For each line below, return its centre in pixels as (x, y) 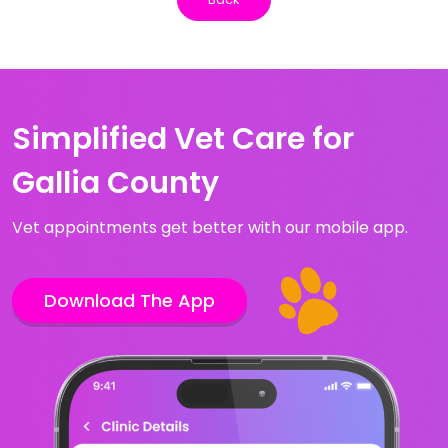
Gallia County (115, 183)
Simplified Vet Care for (183, 139)
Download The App (129, 300)
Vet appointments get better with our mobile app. (210, 227)
